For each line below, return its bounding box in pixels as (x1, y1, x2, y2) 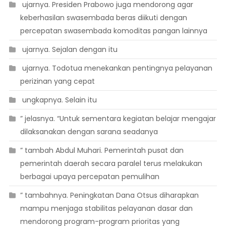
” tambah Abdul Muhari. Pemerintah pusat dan (20, 145, 184, 156)
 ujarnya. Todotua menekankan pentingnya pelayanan (20, 63, 212, 74)
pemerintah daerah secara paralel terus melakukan (20, 158, 202, 169)
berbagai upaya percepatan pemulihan (20, 172, 159, 182)
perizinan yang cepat (20, 76, 95, 87)
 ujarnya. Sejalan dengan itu (20, 44, 118, 55)
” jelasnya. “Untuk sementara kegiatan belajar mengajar (20, 114, 216, 124)
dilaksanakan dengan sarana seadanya (20, 127, 158, 137)
